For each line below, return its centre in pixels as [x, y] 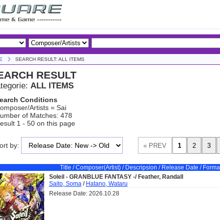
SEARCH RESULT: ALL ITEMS [50, 59]
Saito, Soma [65, 184]
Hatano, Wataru [107, 184]
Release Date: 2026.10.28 [84, 193]
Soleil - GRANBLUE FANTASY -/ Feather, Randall [116, 177]
